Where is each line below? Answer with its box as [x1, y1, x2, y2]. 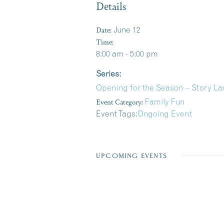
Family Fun [145, 96, 185, 106]
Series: [96, 68, 121, 78]
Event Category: [96, 96, 143, 106]
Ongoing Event [137, 108, 192, 118]
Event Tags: [96, 108, 137, 118]
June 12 [113, 24, 140, 34]
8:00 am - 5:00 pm [96, 48, 158, 58]
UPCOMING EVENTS [96, 152, 167, 159]
